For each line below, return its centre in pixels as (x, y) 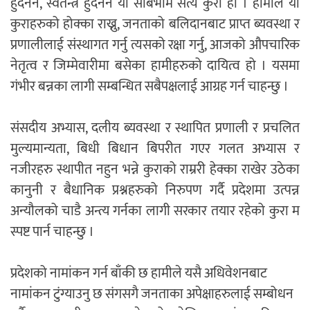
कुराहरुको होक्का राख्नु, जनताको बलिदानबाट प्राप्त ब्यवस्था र (155, 25)
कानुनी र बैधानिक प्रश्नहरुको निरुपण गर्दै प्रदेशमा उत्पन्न (155, 191)
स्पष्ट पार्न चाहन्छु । (52, 232)
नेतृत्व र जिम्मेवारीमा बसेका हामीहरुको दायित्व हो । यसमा (155, 66)
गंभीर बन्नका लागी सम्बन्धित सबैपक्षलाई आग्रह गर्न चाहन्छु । (149, 87)
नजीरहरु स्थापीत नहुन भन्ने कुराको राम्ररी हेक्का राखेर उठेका (155, 170)
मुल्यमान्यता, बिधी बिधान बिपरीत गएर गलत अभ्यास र (155, 149)
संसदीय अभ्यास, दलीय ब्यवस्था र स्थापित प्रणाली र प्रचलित (155, 128)
